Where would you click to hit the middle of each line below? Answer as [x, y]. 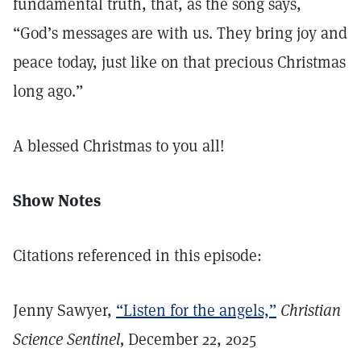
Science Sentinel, [71, 339]
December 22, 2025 [192, 339]
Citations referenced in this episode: [137, 255]
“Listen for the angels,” [196, 310]
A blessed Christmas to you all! [119, 146]
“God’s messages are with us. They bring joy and [180, 33]
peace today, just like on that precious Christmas [179, 62]
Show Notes [57, 201]
